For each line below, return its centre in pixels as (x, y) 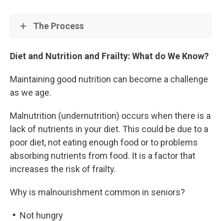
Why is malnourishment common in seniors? (97, 192)
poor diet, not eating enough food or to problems (104, 142)
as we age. (31, 92)
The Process (58, 26)
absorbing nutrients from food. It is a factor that (103, 155)
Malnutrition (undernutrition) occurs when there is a (110, 115)
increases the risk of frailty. (63, 169)
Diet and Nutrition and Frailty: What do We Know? (109, 56)
